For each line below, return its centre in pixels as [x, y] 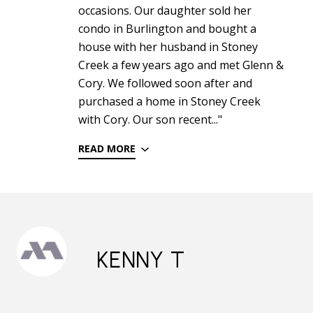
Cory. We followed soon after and [165, 83]
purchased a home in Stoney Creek [169, 102]
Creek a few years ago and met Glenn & [181, 65]
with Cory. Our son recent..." [150, 120]
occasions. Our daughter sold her [165, 11]
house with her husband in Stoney [168, 47]
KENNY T [141, 260]
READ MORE [107, 149]
